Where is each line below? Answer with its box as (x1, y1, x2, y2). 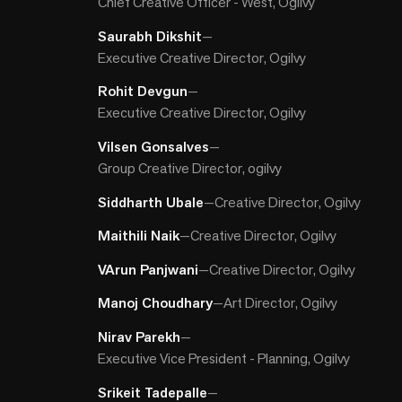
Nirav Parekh (98, 327, 181, 346)
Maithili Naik (98, 226, 180, 246)
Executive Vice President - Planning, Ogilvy (98, 348, 351, 368)
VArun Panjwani (98, 259, 199, 279)
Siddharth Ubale (98, 192, 205, 212)
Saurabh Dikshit (98, 26, 203, 46)
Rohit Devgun (98, 82, 188, 101)
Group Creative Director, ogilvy (98, 158, 283, 178)
